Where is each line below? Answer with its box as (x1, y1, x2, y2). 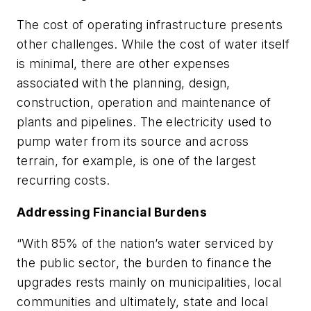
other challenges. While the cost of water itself (17, 37, 290, 52)
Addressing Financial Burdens (17, 204, 208, 219)
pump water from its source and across (17, 134, 249, 149)
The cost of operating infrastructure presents (17, 17, 283, 33)
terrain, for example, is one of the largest (17, 153, 257, 169)
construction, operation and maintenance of (17, 95, 271, 110)
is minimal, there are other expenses (17, 56, 230, 72)
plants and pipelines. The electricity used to (17, 115, 271, 130)
